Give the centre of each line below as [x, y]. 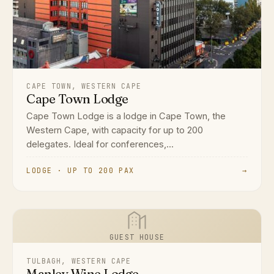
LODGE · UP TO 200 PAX [80, 171]
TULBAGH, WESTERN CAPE [79, 261]
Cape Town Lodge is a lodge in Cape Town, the [126, 116]
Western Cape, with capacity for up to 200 [115, 130]
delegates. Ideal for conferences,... [100, 144]
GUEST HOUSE [137, 237]
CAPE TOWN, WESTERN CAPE [84, 86]
